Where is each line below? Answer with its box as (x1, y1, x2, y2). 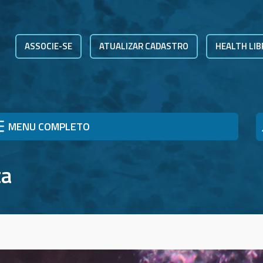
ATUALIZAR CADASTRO (99, 39, 188, 53)
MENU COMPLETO (8, 119, 90, 135)
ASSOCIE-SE (25, 39, 72, 53)
